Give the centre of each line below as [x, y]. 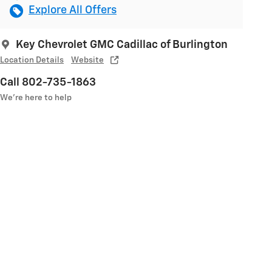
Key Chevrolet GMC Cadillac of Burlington [122, 45]
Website [87, 60]
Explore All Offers [73, 11]
